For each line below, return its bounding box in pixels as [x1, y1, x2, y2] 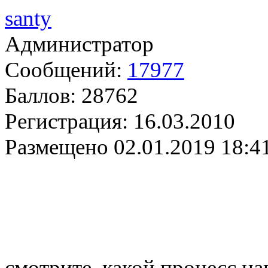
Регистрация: [5, 109, 128, 134]
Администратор [5, 32, 154, 57]
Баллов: [5, 83, 76, 108]
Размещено [5, 135, 108, 160]
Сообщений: [5, 57, 122, 83]
